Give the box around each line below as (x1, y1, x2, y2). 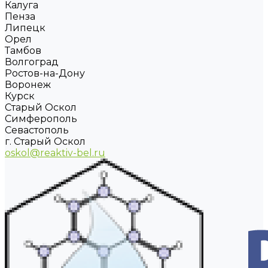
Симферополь (5, 113, 77, 124)
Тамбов (5, 45, 41, 56)
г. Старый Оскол (5, 136, 86, 147)
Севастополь (5, 124, 69, 136)
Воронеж (5, 79, 51, 90)
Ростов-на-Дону (5, 68, 85, 79)
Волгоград (5, 56, 59, 68)
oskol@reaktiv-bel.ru (5, 147, 105, 159)
